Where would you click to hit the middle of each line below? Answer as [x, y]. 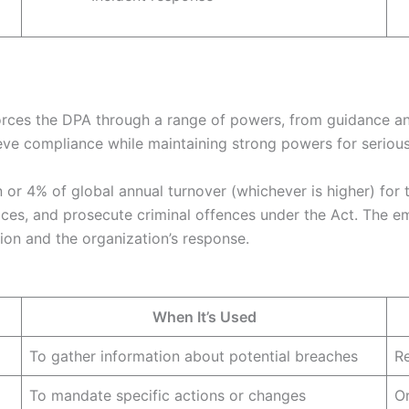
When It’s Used [204, 317]
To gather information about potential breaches [194, 357]
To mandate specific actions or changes [168, 396]
